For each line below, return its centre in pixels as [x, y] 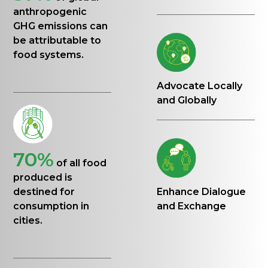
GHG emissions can [61, 26]
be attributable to [57, 40]
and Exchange [192, 206]
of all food [82, 163]
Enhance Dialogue [202, 192]
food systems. [49, 54]
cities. [28, 220]
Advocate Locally [200, 86]
